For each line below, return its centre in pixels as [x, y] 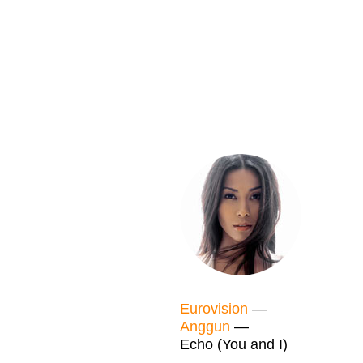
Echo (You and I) [234, 344]
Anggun [205, 327]
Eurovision [214, 309]
